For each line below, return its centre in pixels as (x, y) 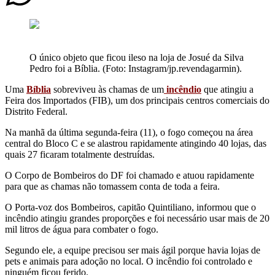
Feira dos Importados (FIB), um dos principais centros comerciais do (137, 100)
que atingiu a (227, 89)
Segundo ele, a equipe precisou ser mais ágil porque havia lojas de (133, 250)
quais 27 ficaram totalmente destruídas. (80, 154)
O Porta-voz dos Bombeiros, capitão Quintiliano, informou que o (130, 207)
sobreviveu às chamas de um (107, 89)
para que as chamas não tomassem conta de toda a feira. (112, 186)
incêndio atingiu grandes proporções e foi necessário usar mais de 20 (137, 218)
